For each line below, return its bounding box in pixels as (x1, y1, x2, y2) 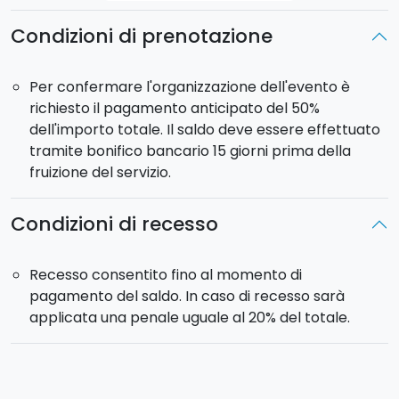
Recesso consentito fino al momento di (28, 265, 302, 286)
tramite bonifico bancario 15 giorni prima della (28, 141, 351, 162)
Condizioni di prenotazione (11, 22, 273, 51)
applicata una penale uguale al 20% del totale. (28, 307, 350, 329)
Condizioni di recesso (11, 210, 218, 239)
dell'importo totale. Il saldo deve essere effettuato (28, 119, 380, 141)
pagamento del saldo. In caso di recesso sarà (28, 286, 345, 307)
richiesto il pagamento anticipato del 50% (28, 98, 320, 119)
